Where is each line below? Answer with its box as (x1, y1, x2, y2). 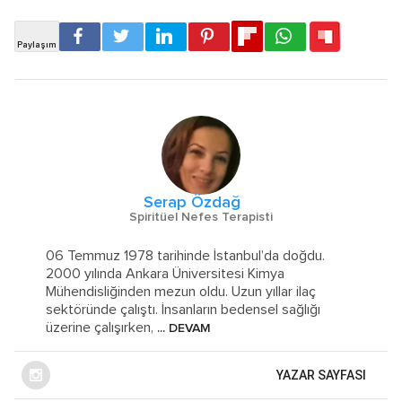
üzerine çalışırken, (46, 319, 154, 335)
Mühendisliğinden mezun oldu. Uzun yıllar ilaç (46, 284, 317, 299)
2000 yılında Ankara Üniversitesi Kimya (46, 266, 285, 281)
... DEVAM (153, 321, 212, 335)
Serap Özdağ (144, 194, 240, 211)
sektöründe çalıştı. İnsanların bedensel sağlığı (46, 301, 321, 317)
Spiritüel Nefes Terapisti (129, 210, 273, 223)
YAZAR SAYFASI (276, 367, 366, 382)
